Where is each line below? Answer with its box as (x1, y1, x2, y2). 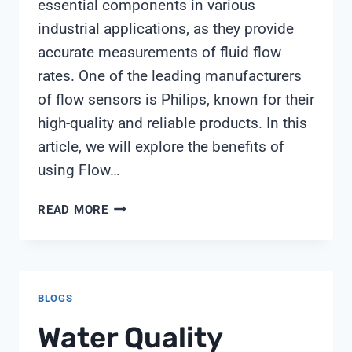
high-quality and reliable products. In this (38, 113, 307, 132)
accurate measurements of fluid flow (38, 42, 281, 61)
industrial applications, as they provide (38, 19, 294, 38)
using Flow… (38, 160, 120, 179)
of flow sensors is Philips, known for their (38, 90, 314, 108)
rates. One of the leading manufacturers (38, 66, 302, 85)
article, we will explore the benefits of (38, 137, 284, 156)
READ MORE (38, 202, 108, 217)
